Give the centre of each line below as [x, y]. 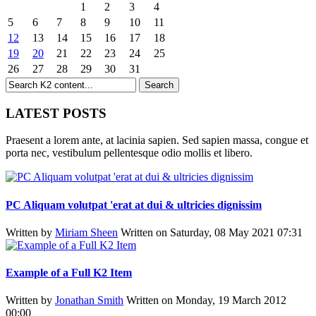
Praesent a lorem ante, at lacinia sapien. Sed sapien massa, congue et [157, 140]
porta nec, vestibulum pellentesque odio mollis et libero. [129, 153]
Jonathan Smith [89, 300]
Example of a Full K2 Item [69, 273]
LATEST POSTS [56, 113]
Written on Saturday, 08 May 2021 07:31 [212, 232]
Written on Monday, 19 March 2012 [206, 300]
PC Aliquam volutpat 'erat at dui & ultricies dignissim [134, 205]
